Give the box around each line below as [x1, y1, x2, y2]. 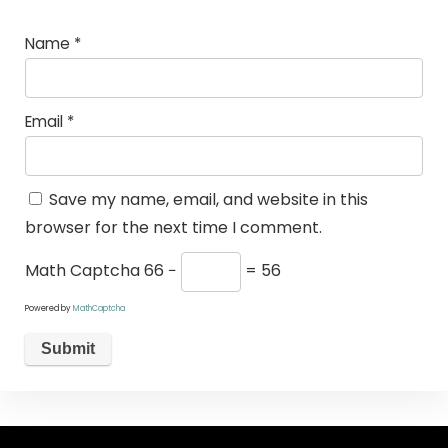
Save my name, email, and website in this [48, 188, 368, 212]
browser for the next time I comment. [24, 216, 322, 240]
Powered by [24, 303, 73, 315]
